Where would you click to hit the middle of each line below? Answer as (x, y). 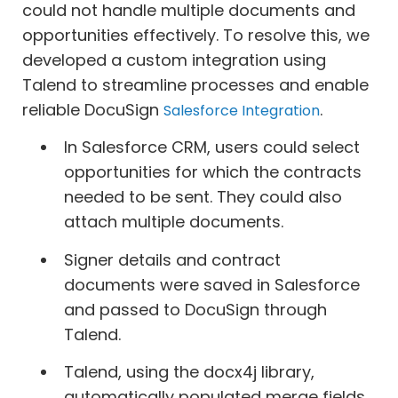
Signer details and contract (172, 259)
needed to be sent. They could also (203, 197)
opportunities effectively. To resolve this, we (196, 35)
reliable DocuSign (93, 109)
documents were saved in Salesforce (211, 284)
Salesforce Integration (242, 110)
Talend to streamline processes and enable (195, 84)
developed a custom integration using (174, 60)
